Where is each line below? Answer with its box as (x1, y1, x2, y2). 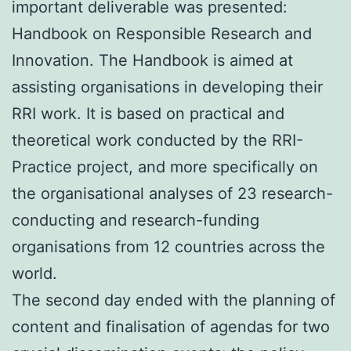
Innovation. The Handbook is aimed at (12, 50, 293, 70)
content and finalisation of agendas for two (12, 317, 330, 336)
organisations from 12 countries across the (12, 237, 325, 256)
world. (12, 263, 57, 283)
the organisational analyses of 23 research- (12, 183, 333, 203)
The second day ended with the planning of (12, 290, 335, 309)
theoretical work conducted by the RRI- (12, 130, 303, 150)
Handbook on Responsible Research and (12, 24, 312, 43)
